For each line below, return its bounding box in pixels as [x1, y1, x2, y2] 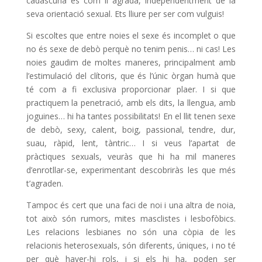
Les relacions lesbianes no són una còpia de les [26, 226, 236, 238]
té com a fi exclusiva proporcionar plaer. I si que [26, 84, 236, 95]
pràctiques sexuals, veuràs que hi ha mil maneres [26, 151, 236, 163]
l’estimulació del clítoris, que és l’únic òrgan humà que [26, 70, 236, 82]
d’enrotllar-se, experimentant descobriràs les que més [26, 164, 236, 176]
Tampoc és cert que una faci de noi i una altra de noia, [26, 199, 236, 211]
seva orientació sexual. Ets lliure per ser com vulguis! [26, 8, 224, 20]
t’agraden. [26, 178, 63, 189]
